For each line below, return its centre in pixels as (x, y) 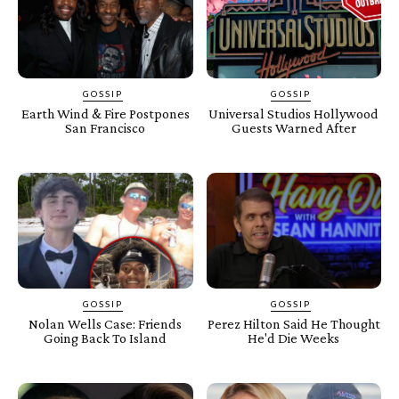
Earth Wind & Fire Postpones (105, 114)
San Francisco (106, 128)
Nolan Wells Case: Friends (106, 323)
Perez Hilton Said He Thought (293, 323)
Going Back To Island (106, 338)
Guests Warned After (293, 128)
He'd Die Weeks (294, 338)
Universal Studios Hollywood (294, 114)
